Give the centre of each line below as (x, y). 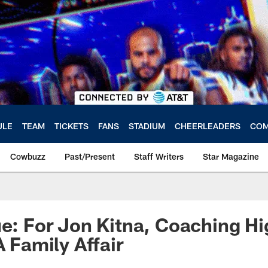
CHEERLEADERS (208, 126)
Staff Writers (159, 156)
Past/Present (90, 156)
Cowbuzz (28, 156)
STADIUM (147, 126)
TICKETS (71, 126)
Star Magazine (231, 156)
